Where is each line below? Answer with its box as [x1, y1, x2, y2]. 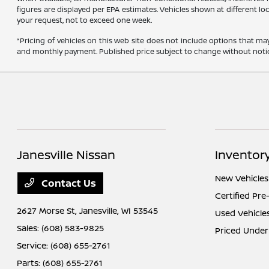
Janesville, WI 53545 [79, 205, 159, 217]
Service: [17, 240, 51, 252]
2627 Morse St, [17, 205, 80, 217]
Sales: [17, 222, 42, 234]
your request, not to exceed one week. [17, 15, 153, 26]
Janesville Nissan [17, 147, 116, 163]
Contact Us [39, 177, 97, 190]
